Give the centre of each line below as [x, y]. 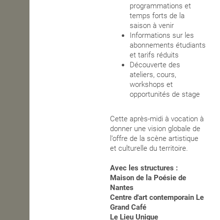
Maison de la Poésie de [148, 178]
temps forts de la [157, 16]
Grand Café [128, 207]
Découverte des [155, 65]
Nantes [122, 188]
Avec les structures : [144, 168]
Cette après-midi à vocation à [157, 119]
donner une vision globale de [155, 129]
